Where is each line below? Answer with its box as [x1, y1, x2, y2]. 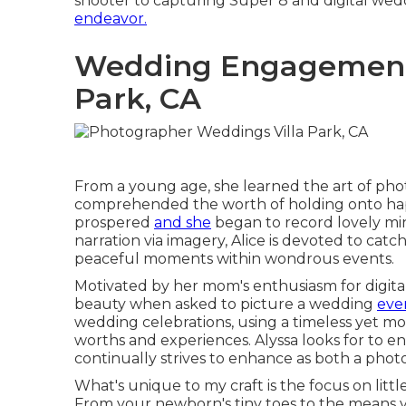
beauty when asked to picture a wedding [74, 295, 377, 313]
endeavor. [74, 10, 147, 27]
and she [154, 213, 211, 231]
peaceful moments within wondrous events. [74, 249, 394, 267]
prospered [74, 213, 154, 231]
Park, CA [74, 81, 201, 116]
